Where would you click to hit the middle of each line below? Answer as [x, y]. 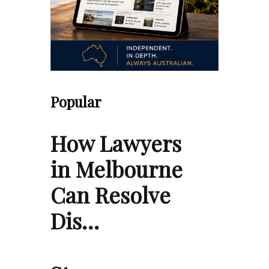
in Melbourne [116, 168]
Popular [76, 101]
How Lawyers [116, 143]
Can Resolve [110, 194]
